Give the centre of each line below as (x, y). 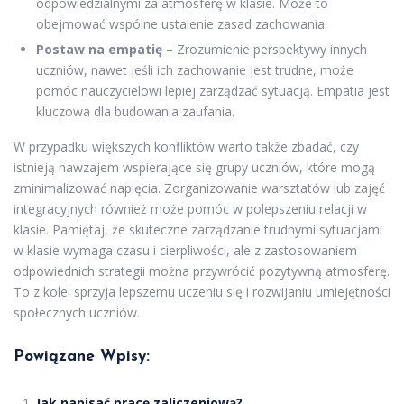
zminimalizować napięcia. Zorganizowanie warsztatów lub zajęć (199, 188)
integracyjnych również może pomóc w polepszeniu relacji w (190, 208)
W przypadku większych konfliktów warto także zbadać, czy (186, 146)
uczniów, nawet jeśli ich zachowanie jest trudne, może (195, 69)
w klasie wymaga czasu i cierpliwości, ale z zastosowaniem (185, 250)
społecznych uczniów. (77, 312)
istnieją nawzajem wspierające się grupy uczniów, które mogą (194, 167)
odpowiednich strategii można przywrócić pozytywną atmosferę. (202, 271)
